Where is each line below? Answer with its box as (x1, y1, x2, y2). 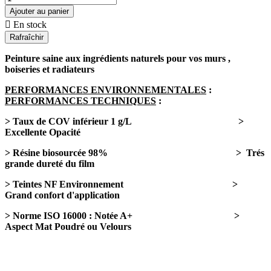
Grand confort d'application (5, 189, 120, 200)
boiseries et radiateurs (5, 64, 94, 74)
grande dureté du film (5, 158, 94, 169)
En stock (11, 19, 47, 30)
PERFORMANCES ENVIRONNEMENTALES (5, 84, 206, 95)
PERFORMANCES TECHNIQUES (5, 95, 156, 106)
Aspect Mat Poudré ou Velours (5, 221, 131, 232)
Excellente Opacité (5, 126, 80, 137)
